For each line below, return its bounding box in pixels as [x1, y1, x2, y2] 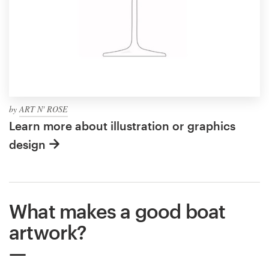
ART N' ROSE [19, 103, 68, 115]
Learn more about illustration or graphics [9, 118, 235, 133]
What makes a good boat [9, 199, 226, 222]
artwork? [9, 220, 87, 243]
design [9, 137, 46, 151]
